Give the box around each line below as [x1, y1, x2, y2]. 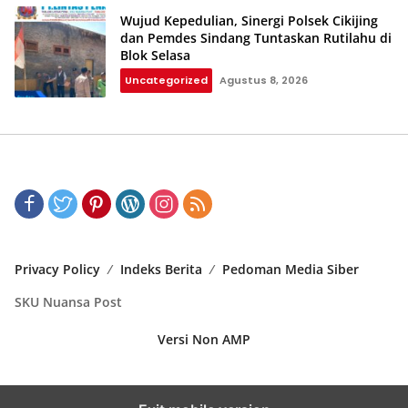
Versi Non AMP [158, 331, 250, 349]
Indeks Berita [120, 260, 202, 279]
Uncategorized [125, 72, 208, 87]
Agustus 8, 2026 [219, 72, 308, 87]
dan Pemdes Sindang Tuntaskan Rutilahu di [120, 28, 392, 46]
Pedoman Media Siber [222, 260, 359, 279]
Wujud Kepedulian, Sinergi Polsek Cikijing [120, 11, 378, 29]
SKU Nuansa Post [15, 293, 122, 311]
